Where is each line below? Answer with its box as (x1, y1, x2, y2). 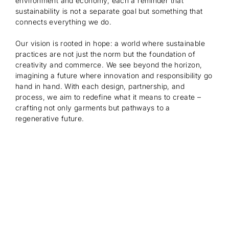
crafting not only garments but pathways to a (15, 103, 170, 112)
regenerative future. (15, 113, 84, 123)
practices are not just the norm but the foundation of (15, 49, 196, 58)
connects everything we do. (15, 17, 111, 26)
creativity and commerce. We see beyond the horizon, (15, 60, 202, 69)
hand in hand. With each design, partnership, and (15, 81, 185, 90)
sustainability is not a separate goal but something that (15, 6, 203, 15)
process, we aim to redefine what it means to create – (15, 92, 201, 101)
